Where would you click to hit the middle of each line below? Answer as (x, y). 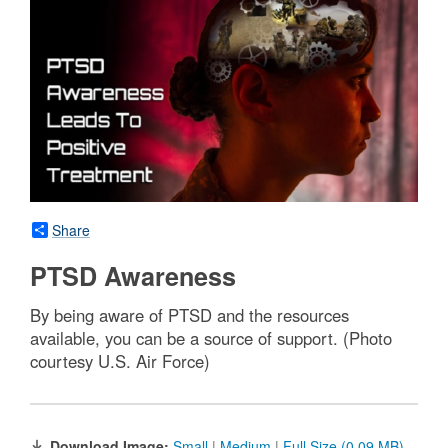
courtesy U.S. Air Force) (120, 361)
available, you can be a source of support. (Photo (211, 338)
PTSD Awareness (133, 276)
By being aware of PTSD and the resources (189, 315)
